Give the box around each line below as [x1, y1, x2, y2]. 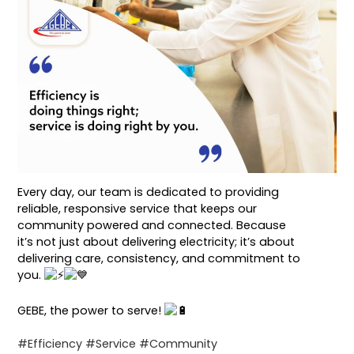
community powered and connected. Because [17, 217, 287, 234]
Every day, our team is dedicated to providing [17, 184, 280, 201]
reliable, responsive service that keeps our [17, 201, 258, 217]
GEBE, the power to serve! [17, 303, 165, 319]
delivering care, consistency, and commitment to [17, 250, 301, 267]
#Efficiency [17, 336, 83, 352]
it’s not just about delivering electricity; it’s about [17, 234, 296, 250]
